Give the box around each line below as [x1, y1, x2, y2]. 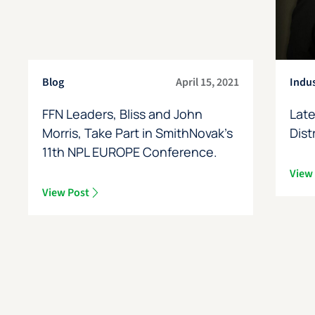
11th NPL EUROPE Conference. [41, 143, 217, 161]
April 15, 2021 [176, 75, 240, 91]
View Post [41, 185, 89, 201]
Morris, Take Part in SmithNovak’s [41, 124, 233, 142]
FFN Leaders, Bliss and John [41, 105, 202, 123]
